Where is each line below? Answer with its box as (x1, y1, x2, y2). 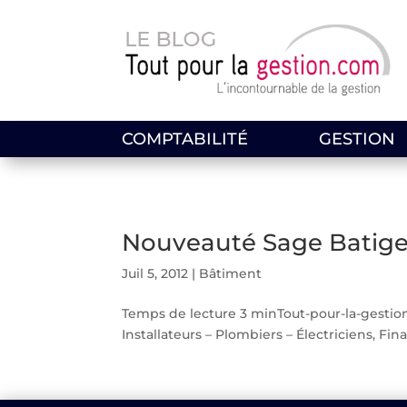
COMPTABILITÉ (122, 128, 249, 149)
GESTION (318, 128, 395, 149)
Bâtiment (199, 264, 263, 282)
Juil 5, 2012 (122, 264, 189, 282)
